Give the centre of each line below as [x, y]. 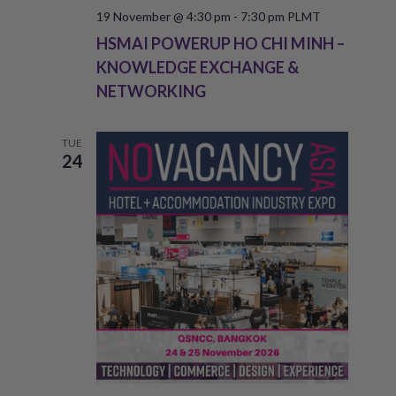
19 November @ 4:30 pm [163, 16]
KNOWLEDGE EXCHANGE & [197, 67]
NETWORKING [151, 91]
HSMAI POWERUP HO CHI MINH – [220, 43]
